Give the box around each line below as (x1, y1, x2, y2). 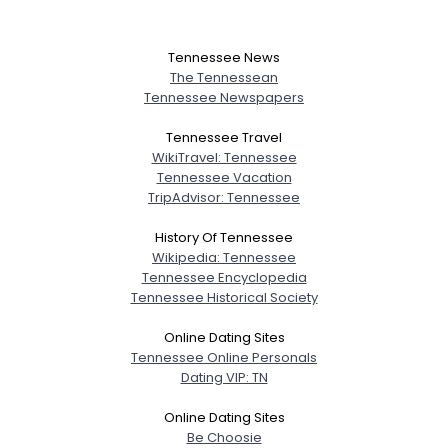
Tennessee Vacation (156, 167, 292, 187)
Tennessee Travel (166, 127, 282, 147)
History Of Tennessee (155, 227, 293, 247)
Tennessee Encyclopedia (141, 267, 307, 287)
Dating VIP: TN (180, 367, 268, 387)
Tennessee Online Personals (131, 347, 317, 367)
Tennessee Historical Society (130, 287, 318, 307)
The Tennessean (170, 67, 278, 87)
